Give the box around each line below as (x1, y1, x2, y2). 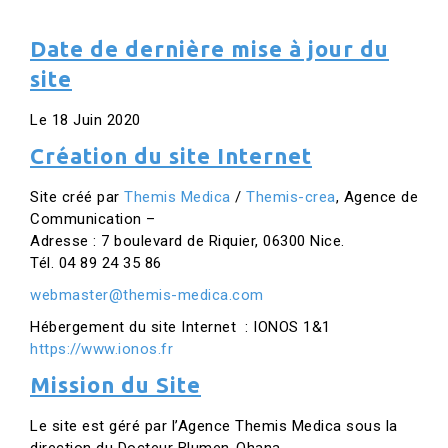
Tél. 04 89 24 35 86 (30, 254, 162, 272)
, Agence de (335, 188, 418, 206)
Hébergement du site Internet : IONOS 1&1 (30, 318, 331, 336)
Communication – (30, 210, 156, 228)
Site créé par (30, 188, 124, 206)
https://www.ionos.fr (30, 340, 173, 358)
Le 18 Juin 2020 (30, 111, 141, 129)
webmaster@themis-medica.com (30, 286, 264, 304)
